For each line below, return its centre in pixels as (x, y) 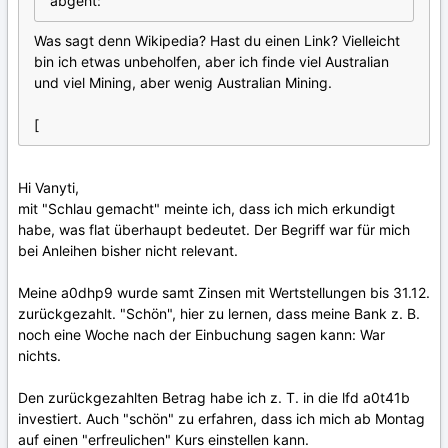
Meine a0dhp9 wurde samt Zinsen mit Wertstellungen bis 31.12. (224, 293)
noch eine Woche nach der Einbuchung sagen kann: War (201, 335)
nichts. (39, 356)
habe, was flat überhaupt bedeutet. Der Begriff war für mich (214, 230)
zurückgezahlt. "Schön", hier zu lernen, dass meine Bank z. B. (219, 314)
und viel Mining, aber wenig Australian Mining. (183, 83)
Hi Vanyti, (48, 188)
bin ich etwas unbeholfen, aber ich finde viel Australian (211, 62)
